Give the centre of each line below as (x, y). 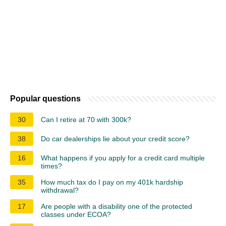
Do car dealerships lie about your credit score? (115, 138)
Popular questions (45, 98)
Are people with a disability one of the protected (117, 206)
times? (51, 166)
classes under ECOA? (76, 214)
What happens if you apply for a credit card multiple (123, 158)
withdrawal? (60, 190)
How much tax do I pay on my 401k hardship (112, 182)
